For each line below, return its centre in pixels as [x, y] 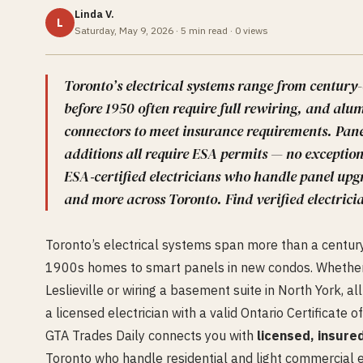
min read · [211, 30]
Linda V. [94, 14]
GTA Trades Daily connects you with [151, 335]
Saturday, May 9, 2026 [124, 30]
